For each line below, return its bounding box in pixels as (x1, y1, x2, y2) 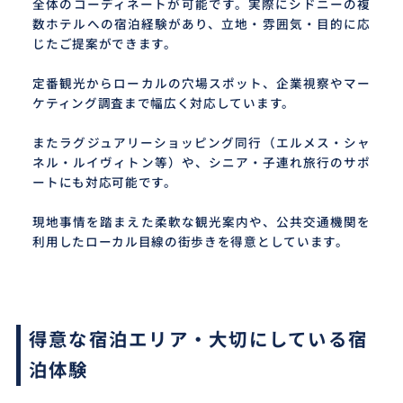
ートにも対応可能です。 (32, 175, 177, 190)
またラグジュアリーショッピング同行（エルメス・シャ (32, 135, 371, 150)
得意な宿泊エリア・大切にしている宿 (28, 329, 369, 352)
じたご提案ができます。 (32, 36, 177, 51)
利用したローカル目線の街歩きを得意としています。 (32, 234, 349, 249)
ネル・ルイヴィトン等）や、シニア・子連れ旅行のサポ (32, 155, 371, 170)
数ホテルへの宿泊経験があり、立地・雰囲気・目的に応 (32, 16, 371, 31)
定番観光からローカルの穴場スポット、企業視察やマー (32, 76, 371, 91)
